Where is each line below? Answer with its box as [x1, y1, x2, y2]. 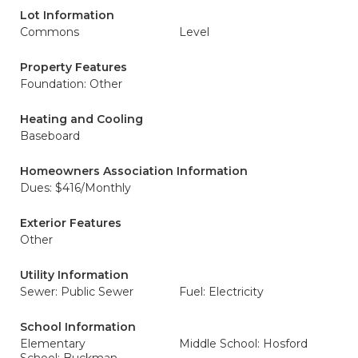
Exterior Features [20, 216, 121, 230]
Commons [20, 25, 79, 39]
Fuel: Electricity [179, 284, 264, 299]
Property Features [20, 60, 127, 74]
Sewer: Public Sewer [20, 284, 133, 299]
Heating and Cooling [20, 112, 143, 126]
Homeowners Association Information [20, 164, 248, 178]
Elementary [20, 336, 86, 351]
